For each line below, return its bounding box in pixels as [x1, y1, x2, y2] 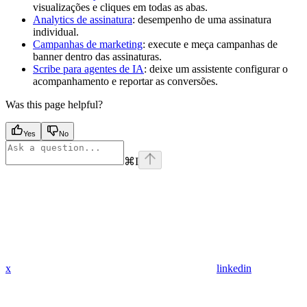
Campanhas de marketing [33, 38, 143, 51]
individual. [33, 26, 79, 38]
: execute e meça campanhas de [143, 38, 278, 51]
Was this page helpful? [5, 99, 103, 111]
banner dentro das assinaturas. [33, 51, 162, 63]
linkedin [217, 262, 251, 275]
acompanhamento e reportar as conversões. [33, 75, 218, 88]
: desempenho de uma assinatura [132, 14, 271, 26]
